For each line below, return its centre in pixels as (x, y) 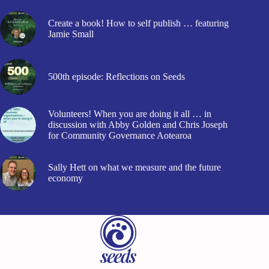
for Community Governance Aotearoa (120, 136)
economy (65, 178)
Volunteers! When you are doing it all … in (130, 114)
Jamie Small (71, 34)
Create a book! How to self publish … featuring (138, 23)
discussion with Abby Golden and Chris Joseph (138, 125)
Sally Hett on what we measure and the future (134, 168)
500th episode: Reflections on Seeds (116, 77)
